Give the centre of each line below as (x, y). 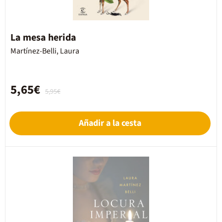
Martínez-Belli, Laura (45, 51)
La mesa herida (43, 38)
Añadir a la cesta (110, 123)
